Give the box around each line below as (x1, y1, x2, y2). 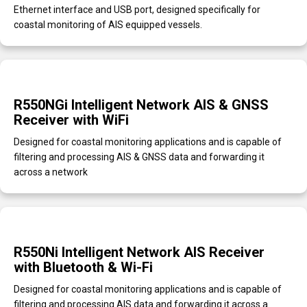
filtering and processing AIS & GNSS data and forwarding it (14, 151, 265, 163)
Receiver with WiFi (14, 112, 129, 129)
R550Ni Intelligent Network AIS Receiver (14, 244, 265, 261)
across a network (14, 167, 88, 178)
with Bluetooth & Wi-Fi (14, 259, 153, 276)
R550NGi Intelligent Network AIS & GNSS (14, 97, 269, 114)
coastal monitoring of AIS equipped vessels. (14, 19, 202, 31)
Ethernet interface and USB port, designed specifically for (14, 4, 260, 16)
